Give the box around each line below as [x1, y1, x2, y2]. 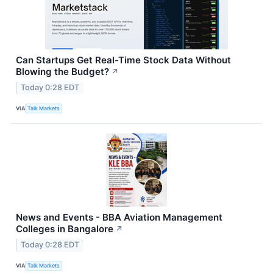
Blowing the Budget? [16, 65, 109, 77]
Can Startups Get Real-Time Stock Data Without [16, 54, 231, 66]
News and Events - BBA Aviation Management [16, 211, 222, 223]
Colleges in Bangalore [16, 222, 113, 235]
